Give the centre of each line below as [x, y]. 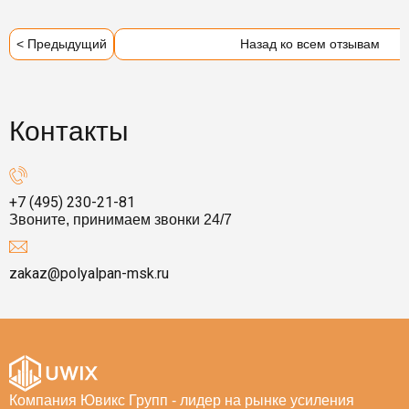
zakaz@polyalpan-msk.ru [89, 273]
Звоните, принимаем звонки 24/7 [121, 219]
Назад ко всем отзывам [309, 43]
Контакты [69, 131]
